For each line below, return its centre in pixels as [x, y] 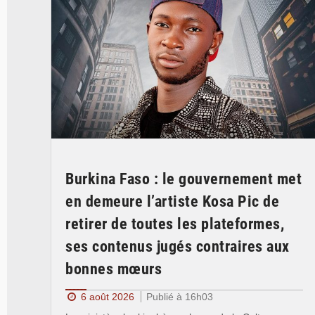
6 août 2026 [107, 296]
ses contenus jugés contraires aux [178, 246]
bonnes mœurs [114, 269]
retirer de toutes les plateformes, [175, 224]
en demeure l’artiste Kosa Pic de [172, 201]
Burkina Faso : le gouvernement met [184, 179]
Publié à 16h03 [179, 296]
